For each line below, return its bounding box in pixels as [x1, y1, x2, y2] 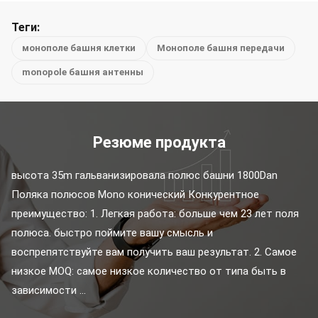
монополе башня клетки [22, 43, 136, 53]
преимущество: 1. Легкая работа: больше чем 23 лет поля [11, 207, 299, 220]
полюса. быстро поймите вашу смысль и [11, 226, 213, 239]
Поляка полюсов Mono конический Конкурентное [11, 188, 259, 201]
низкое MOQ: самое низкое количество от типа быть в [11, 265, 286, 278]
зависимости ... [11, 284, 86, 297]
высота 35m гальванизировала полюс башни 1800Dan [11, 169, 278, 182]
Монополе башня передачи [157, 43, 285, 53]
